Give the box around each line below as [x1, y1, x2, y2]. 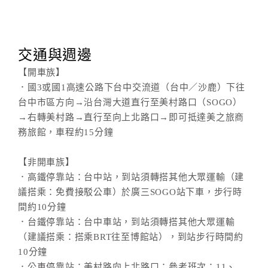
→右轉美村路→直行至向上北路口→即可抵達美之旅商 [18, 112, 244, 122]
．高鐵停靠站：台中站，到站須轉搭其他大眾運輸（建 [18, 172, 244, 182]
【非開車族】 [18, 157, 75, 167]
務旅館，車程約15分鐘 [18, 127, 114, 137]
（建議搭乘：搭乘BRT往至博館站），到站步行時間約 [18, 232, 243, 242]
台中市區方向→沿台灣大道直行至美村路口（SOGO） [18, 98, 242, 107]
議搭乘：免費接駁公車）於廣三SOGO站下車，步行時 [18, 187, 242, 197]
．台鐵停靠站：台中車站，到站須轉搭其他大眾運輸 [18, 217, 235, 227]
